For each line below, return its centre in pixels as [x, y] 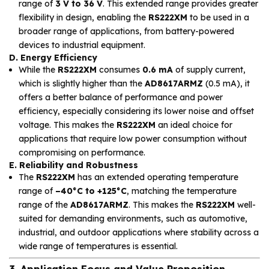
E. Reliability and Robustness [74, 165]
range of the [44, 205]
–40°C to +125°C [91, 191]
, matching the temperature [182, 191]
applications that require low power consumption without [133, 139]
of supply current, [209, 70]
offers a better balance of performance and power [121, 98]
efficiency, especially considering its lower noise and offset [136, 111]
